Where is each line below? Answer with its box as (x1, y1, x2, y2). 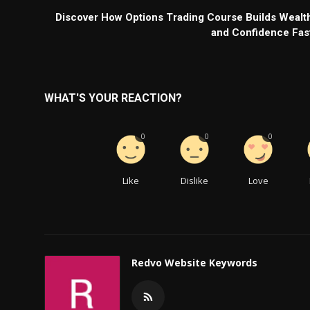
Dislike (181, 174, 209, 187)
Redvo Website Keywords (131, 255, 257, 269)
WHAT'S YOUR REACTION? (44, 91, 182, 104)
